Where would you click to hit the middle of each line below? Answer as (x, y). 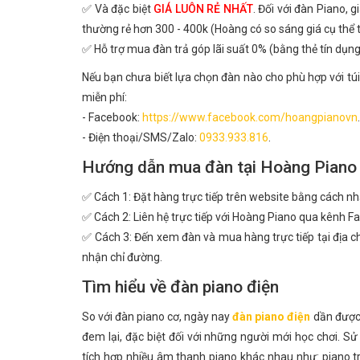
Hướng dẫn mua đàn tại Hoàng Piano (219, 167)
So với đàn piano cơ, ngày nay (157, 317)
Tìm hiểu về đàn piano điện (180, 287)
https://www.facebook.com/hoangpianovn (250, 117)
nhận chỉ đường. (122, 257)
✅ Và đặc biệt (118, 9)
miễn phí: (104, 97)
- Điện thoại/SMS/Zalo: (141, 137)
